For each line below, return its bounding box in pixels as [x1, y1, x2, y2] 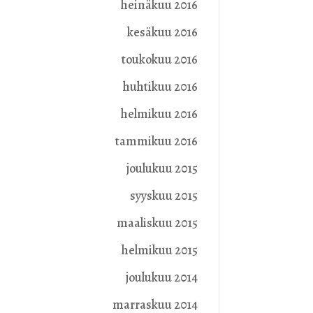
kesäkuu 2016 [126, 24, 198, 41]
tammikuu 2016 [115, 133, 198, 150]
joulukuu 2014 [125, 269, 198, 286]
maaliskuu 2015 [116, 214, 198, 232]
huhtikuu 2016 [122, 78, 198, 96]
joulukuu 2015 [126, 160, 198, 177]
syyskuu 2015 [129, 187, 198, 205]
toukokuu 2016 [121, 51, 198, 68]
